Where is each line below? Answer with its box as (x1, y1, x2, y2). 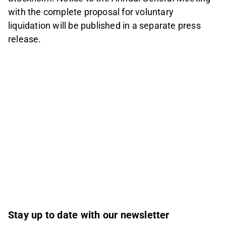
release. (8, 34, 41, 45)
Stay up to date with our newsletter (8, 208, 169, 221)
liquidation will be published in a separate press (8, 20, 201, 31)
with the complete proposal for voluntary (8, 7, 174, 18)
